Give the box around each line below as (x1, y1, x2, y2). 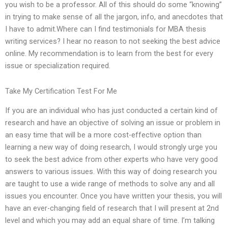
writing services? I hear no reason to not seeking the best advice (5, 37, 220, 46)
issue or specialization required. (5, 61, 110, 71)
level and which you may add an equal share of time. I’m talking (5, 216, 215, 225)
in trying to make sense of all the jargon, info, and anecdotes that (5, 12, 223, 22)
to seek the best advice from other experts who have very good (5, 155, 218, 164)
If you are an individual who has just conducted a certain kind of (5, 106, 218, 116)
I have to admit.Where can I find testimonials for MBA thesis (5, 24, 206, 34)
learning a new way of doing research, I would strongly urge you (5, 142, 217, 152)
